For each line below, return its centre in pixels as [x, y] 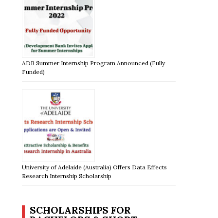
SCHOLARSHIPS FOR [81, 210]
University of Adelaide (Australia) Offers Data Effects [95, 167]
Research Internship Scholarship [67, 176]
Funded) [34, 72]
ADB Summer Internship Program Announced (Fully [94, 63]
